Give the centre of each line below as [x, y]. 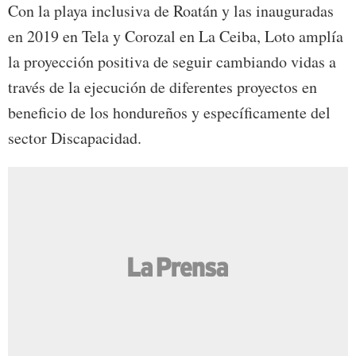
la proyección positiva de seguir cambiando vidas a [172, 61]
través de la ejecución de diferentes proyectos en [163, 87]
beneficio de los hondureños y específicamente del [169, 112]
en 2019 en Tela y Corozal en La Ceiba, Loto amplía [176, 36]
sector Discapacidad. [75, 137]
